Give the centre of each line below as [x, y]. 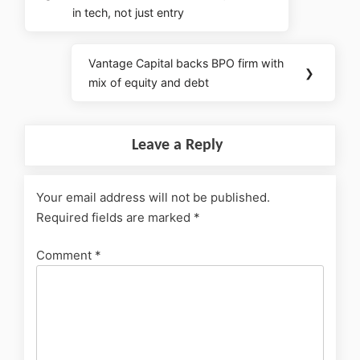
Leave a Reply [178, 146]
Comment [65, 256]
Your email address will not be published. [153, 197]
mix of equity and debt [149, 82]
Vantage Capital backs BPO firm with [186, 63]
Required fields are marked [115, 217]
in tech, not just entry [129, 12]
